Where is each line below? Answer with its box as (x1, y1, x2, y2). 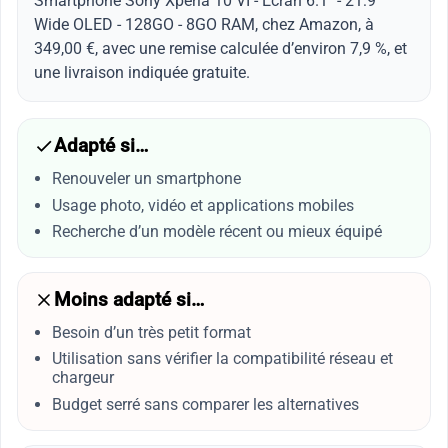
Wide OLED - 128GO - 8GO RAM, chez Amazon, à (34, 15, 374, 35)
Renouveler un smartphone (51, 169, 241, 189)
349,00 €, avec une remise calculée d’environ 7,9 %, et (34, 39, 407, 59)
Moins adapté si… (54, 289, 204, 312)
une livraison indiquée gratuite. (34, 63, 250, 83)
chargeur (51, 368, 114, 388)
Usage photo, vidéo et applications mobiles (51, 195, 354, 215)
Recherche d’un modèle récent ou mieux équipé (51, 221, 382, 241)
